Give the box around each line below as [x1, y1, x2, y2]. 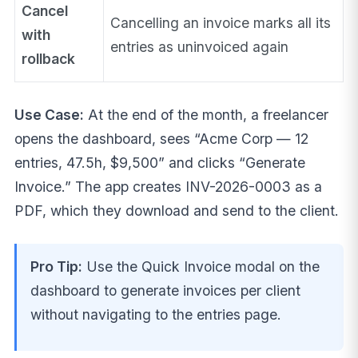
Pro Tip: [30, 257, 83, 275]
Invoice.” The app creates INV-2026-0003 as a [14, 177, 322, 195]
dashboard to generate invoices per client [30, 281, 301, 299]
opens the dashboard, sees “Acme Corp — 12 [14, 129, 308, 147]
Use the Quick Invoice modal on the [82, 257, 320, 275]
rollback [22, 50, 76, 67]
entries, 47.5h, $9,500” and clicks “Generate [14, 153, 305, 171]
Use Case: [14, 105, 84, 123]
